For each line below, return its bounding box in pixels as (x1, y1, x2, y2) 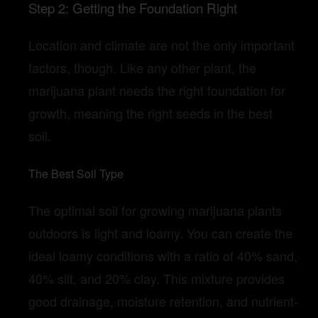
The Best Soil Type (28, 165, 124, 182)
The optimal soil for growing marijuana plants (28, 200, 282, 219)
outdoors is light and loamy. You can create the (28, 223, 292, 242)
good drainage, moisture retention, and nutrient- (28, 291, 298, 310)
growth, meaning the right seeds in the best (28, 103, 273, 122)
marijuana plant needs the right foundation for (28, 80, 285, 99)
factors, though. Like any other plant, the (28, 57, 256, 77)
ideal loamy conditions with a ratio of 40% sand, (28, 246, 297, 265)
